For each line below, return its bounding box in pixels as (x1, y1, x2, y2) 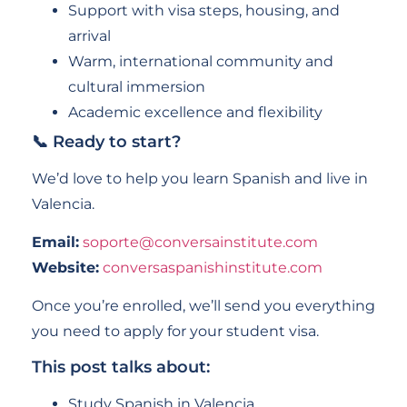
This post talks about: (32, 356, 210, 377)
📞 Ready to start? (32, 131, 181, 152)
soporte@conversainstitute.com (83, 233, 318, 252)
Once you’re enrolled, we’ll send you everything (32, 297, 375, 315)
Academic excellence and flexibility (68, 103, 323, 121)
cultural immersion (68, 77, 205, 95)
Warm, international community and (68, 52, 333, 70)
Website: (32, 259, 99, 277)
